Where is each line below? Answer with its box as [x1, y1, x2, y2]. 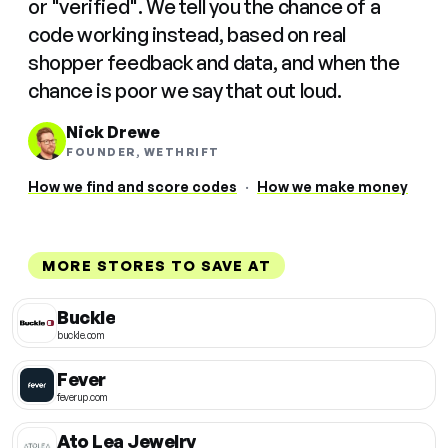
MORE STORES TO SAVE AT [42, 257, 271, 274]
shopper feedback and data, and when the [28, 50, 400, 75]
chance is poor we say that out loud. [28, 78, 342, 103]
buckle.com [57, 328, 104, 341]
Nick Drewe [66, 122, 160, 142]
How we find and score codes [28, 178, 237, 195]
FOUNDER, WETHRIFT [66, 145, 220, 159]
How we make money [257, 178, 408, 195]
